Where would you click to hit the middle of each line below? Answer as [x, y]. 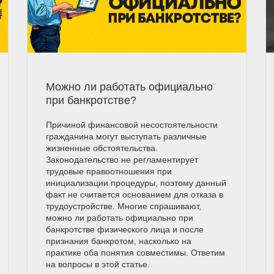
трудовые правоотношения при [109, 171]
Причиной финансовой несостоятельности [131, 124]
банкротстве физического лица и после [124, 229]
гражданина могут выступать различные [126, 136]
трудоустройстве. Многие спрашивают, [123, 206]
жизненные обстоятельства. [102, 148]
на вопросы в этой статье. [98, 264]
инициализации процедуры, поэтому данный [136, 183]
